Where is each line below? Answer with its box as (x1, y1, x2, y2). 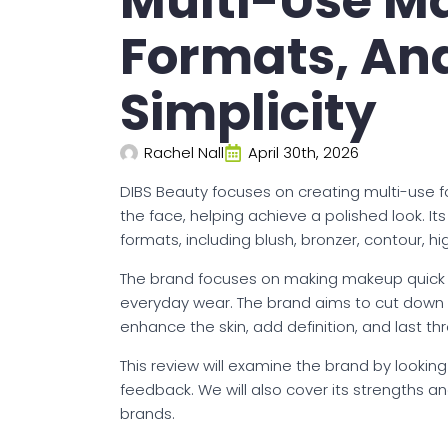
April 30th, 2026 (248, 142, 359, 164)
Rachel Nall (144, 142, 224, 164)
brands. (120, 403, 175, 425)
